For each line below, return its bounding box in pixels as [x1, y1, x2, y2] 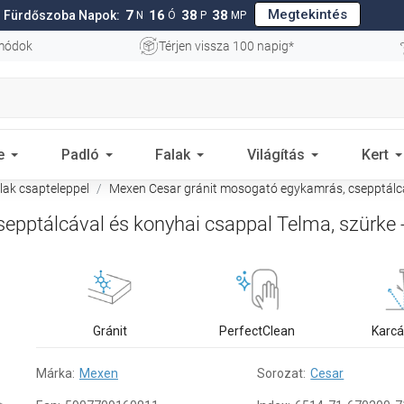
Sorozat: [257, 366, 307, 381]
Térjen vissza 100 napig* [159, 39, 294, 53]
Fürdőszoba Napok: [3, 8, 120, 23]
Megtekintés [267, 5, 347, 23]
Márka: [36, 366, 75, 381]
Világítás [247, 145, 306, 163]
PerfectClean [219, 324, 296, 338]
